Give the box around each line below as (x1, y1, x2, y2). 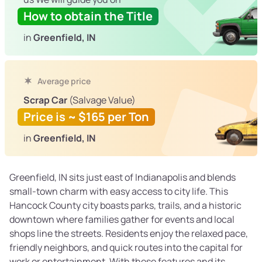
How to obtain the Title (23, 8, 153, 25)
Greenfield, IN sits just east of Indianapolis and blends (9, 171, 236, 184)
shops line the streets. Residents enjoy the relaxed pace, (9, 227, 248, 240)
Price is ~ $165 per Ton (23, 109, 149, 125)
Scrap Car (23, 94, 67, 107)
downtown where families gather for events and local (9, 213, 235, 226)
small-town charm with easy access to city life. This (9, 185, 228, 198)
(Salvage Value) (67, 94, 136, 107)
